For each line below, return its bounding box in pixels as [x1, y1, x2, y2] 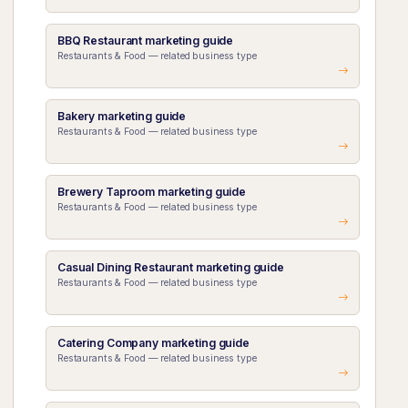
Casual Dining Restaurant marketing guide [56, 260, 284, 274]
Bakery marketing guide [56, 108, 187, 123]
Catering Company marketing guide [56, 336, 250, 351]
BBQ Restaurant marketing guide [56, 33, 234, 47]
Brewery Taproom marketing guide [56, 184, 247, 199]
